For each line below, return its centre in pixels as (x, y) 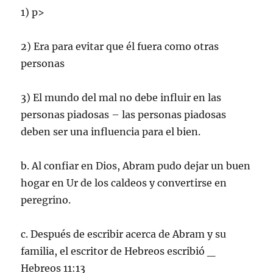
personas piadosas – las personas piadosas (124, 114)
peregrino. (46, 200)
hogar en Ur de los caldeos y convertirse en (124, 183)
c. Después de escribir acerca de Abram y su (124, 234)
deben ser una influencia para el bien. (111, 131)
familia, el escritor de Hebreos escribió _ (118, 251)
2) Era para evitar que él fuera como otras (120, 46)
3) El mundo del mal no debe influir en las (121, 97)
